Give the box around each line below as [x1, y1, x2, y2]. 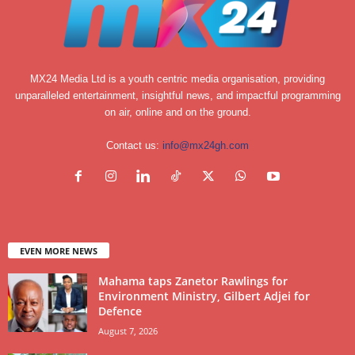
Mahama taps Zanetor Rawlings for [98, 273, 288, 288]
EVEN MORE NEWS [20, 244, 97, 257]
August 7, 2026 [98, 324, 158, 337]
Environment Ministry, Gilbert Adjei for [98, 288, 310, 303]
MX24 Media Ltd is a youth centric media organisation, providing [30, 72, 325, 85]
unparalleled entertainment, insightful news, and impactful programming [14, 89, 341, 101]
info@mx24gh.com [162, 139, 249, 151]
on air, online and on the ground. [104, 105, 251, 118]
